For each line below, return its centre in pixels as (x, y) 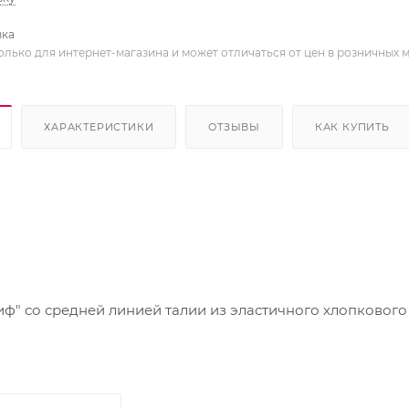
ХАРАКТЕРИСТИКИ (99, 126)
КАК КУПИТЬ (352, 126)
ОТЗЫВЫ (235, 126)
